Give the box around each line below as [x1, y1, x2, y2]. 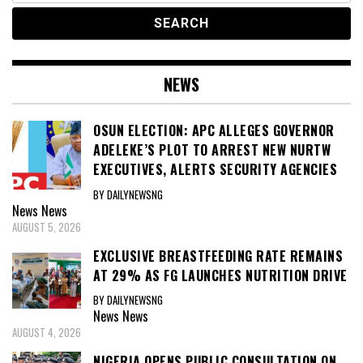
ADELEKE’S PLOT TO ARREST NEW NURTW [93, 140, 331, 160]
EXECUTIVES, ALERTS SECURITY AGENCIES [93, 160, 337, 180]
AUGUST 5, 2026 [12, 218, 81, 235]
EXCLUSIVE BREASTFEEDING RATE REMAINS [93, 246, 343, 266]
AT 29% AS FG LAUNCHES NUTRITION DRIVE [93, 265, 348, 285]
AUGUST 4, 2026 [12, 324, 81, 341]
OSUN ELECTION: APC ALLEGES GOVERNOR [93, 121, 335, 141]
